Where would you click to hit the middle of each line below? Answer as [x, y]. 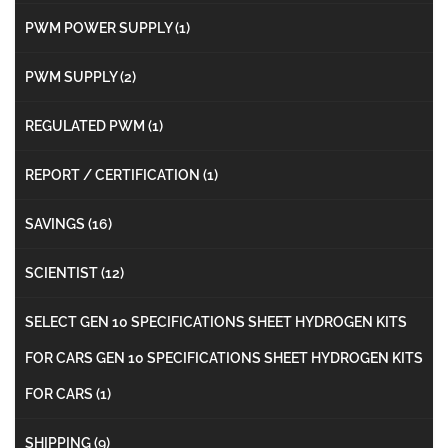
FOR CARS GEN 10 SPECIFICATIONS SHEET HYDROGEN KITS [224, 357]
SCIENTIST [63, 272]
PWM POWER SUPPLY [100, 27]
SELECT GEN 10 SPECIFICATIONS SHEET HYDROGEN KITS [216, 321]
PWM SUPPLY [72, 76]
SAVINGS [56, 223]
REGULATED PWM [86, 125]
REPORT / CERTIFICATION [114, 174]
